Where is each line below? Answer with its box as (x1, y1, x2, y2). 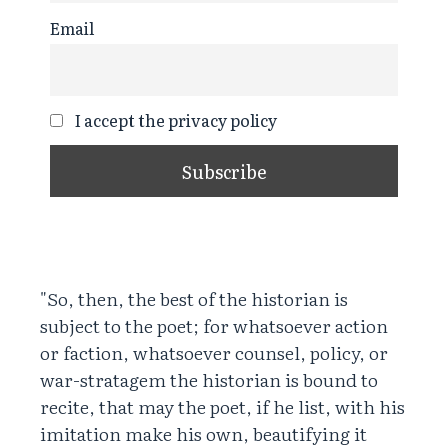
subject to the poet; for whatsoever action (40, 312, 388, 340)
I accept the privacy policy (71, 108, 278, 133)
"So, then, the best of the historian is (40, 285, 348, 313)
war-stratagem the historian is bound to (40, 366, 378, 394)
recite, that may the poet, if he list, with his (40, 393, 405, 421)
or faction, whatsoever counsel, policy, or (40, 339, 388, 367)
